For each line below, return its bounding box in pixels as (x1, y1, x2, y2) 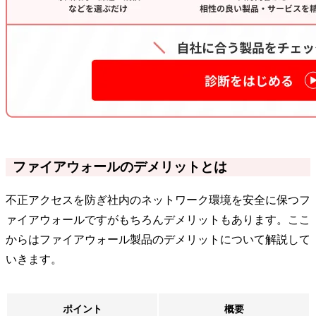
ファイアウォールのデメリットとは (13, 159, 227, 174)
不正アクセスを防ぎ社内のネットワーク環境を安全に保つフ (6, 193, 310, 206)
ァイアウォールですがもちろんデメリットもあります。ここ (6, 213, 310, 226)
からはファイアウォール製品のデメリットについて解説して (6, 233, 310, 245)
